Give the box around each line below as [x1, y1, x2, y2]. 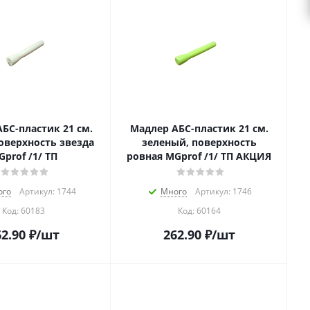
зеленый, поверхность [141, 136, 257, 149]
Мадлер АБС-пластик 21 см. [129, 122, 268, 136]
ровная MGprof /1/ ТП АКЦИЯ [127, 149, 271, 163]
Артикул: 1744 [19, 185, 76, 198]
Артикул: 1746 [194, 185, 252, 198]
